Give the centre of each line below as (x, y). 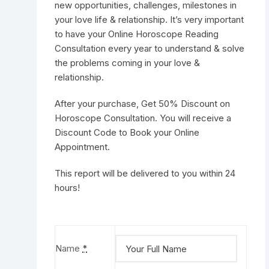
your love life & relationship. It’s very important (150, 20)
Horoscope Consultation (105, 118)
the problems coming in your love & (128, 63)
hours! (68, 188)
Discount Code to (92, 132)
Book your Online (165, 132)
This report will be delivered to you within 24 (145, 173)
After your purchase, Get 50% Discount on (143, 104)
